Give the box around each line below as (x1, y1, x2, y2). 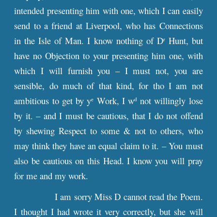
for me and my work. (14, 170, 89, 182)
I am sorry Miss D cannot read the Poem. (55, 190, 203, 202)
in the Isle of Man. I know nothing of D (14, 34, 163, 46)
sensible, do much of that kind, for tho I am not (14, 79, 203, 92)
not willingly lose (137, 94, 203, 107)
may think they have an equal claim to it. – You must (14, 139, 203, 152)
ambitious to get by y (14, 94, 92, 107)
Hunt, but (165, 34, 203, 46)
